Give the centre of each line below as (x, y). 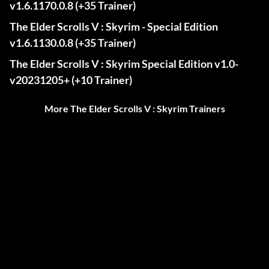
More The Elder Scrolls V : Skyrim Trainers (134, 109)
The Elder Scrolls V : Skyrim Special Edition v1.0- (124, 64)
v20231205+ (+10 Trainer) (71, 80)
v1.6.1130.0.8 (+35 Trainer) (73, 43)
